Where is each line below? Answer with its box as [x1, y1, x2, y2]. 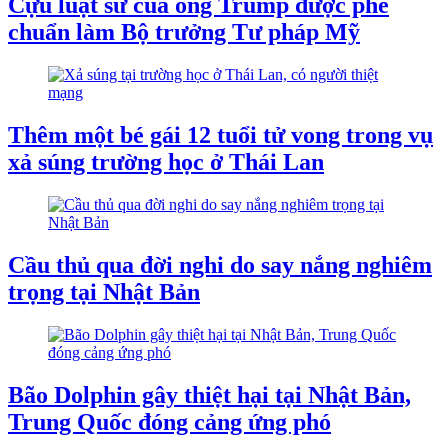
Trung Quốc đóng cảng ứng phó [8, 408, 331, 435]
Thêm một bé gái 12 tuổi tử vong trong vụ [8, 121, 433, 148]
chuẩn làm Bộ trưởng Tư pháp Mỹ [8, 19, 360, 46]
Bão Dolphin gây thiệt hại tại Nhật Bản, [8, 381, 411, 408]
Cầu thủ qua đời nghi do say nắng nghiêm [8, 251, 432, 278]
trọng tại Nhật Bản [8, 278, 200, 305]
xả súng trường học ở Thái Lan [8, 148, 324, 175]
